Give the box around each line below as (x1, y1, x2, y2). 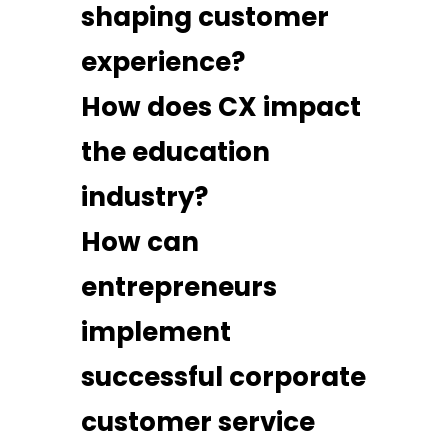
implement (80, 313, 231, 350)
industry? (80, 178, 208, 215)
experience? (80, 43, 245, 80)
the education (80, 133, 270, 170)
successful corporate (80, 358, 366, 395)
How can (80, 223, 199, 260)
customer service (80, 403, 315, 440)
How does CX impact (80, 88, 361, 125)
